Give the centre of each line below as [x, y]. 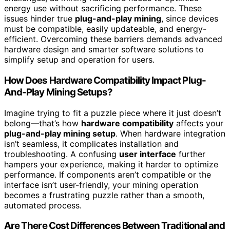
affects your [198, 123]
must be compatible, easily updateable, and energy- [105, 29]
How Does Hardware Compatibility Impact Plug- [105, 80]
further [191, 154]
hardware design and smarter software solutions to [104, 50]
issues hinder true [40, 19]
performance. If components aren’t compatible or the [108, 174]
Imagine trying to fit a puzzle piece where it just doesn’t [113, 113]
